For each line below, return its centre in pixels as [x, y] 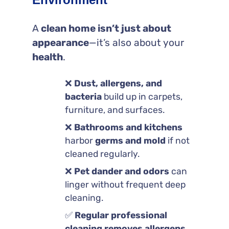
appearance [60, 42]
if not [177, 140]
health [47, 57]
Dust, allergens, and [118, 83]
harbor [80, 140]
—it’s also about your [136, 42]
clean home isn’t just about [106, 28]
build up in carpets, [142, 96]
